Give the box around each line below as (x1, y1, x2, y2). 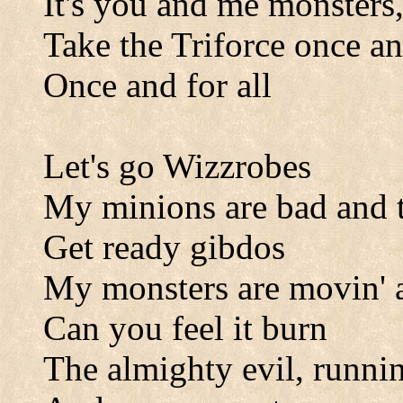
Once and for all (43, 66, 272, 104)
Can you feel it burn (43, 309, 327, 347)
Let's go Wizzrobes (43, 147, 311, 185)
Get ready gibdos (43, 228, 285, 266)
